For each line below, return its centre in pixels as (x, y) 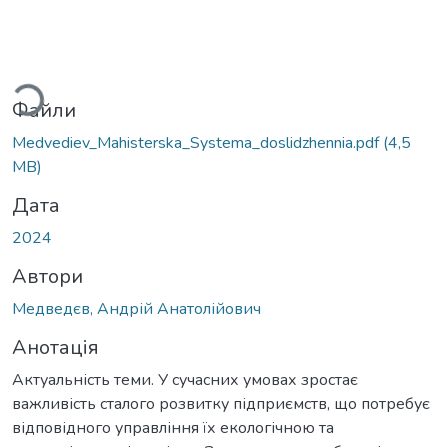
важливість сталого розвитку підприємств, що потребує (221, 403)
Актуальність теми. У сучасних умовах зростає (185, 379)
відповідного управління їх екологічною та (173, 427)
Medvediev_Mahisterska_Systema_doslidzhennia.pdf (197, 142)
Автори (47, 276)
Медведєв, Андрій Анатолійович (136, 308)
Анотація (55, 347)
